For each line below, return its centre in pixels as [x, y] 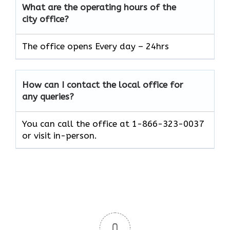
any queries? [48, 97]
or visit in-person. [60, 136]
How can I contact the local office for [103, 85]
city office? [45, 19]
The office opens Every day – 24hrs [95, 46]
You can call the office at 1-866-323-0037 [113, 124]
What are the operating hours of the [99, 7]
